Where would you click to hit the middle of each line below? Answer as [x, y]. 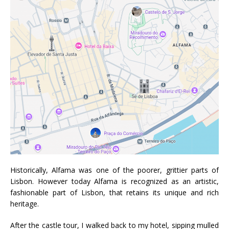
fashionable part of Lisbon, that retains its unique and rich [114, 193]
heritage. [25, 204]
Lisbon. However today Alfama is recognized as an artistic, [114, 181]
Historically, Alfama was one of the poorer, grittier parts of [114, 170]
